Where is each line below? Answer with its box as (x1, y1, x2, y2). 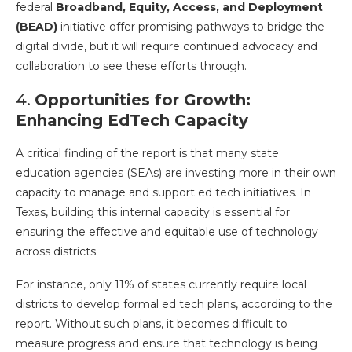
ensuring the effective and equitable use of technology (16, 225, 318, 239)
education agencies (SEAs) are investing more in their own (16, 166, 336, 180)
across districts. (16, 244, 98, 258)
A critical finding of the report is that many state (16, 146, 279, 160)
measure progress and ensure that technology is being (16, 336, 317, 350)
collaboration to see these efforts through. (16, 59, 247, 73)
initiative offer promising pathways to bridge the (57, 20, 324, 34)
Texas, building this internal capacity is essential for (16, 205, 290, 219)
